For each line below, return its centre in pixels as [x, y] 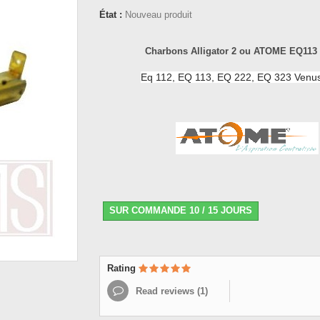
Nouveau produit [159, 15]
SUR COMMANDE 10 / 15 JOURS [181, 210]
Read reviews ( [166, 291]
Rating [123, 268]
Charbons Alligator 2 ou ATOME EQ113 [231, 51]
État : [111, 15]
